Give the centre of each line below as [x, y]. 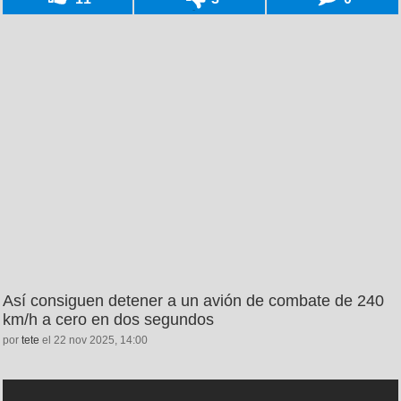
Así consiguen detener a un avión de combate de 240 [193, 300]
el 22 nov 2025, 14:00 [94, 340]
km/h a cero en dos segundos [108, 319]
